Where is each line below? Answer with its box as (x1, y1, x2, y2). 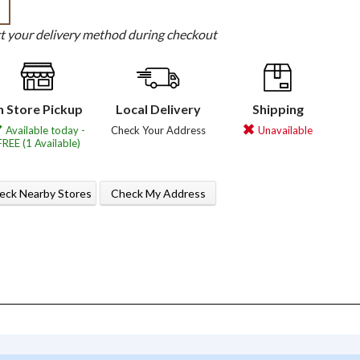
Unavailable (257, 124, 313, 137)
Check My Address (110, 186, 206, 200)
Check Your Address (110, 124, 206, 137)
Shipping (252, 101, 304, 117)
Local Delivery (115, 101, 201, 117)
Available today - (6, 124, 85, 137)
